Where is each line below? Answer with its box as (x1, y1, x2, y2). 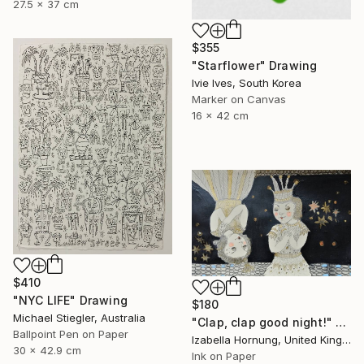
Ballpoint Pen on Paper (13, 327, 128, 341)
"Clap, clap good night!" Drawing (336, 314, 347, 329)
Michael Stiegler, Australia (13, 311, 145, 325)
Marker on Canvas (192, 92, 286, 106)
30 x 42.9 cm (13, 344, 81, 357)
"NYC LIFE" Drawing (13, 293, 128, 308)
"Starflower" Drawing (192, 58, 318, 72)
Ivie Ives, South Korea (192, 76, 301, 89)
